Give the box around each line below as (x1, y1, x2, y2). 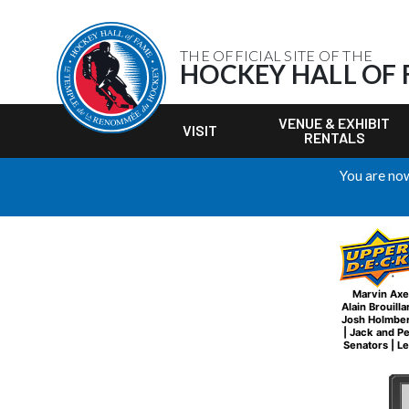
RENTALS (303, 129, 365, 146)
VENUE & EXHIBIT (278, 114, 391, 131)
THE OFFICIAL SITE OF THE (180, 47, 372, 64)
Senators (342, 339, 388, 351)
